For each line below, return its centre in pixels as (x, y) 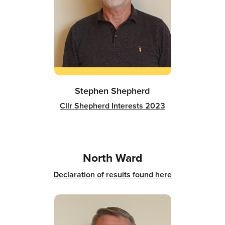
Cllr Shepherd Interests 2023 (113, 105)
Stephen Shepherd (113, 90)
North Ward (113, 157)
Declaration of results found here (113, 174)
